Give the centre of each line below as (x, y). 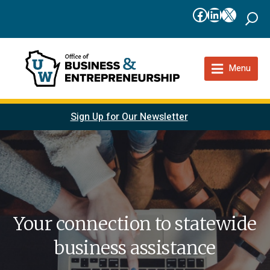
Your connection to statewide (135, 224)
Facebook (224, 14)
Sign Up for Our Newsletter (129, 117)
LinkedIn (235, 14)
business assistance (135, 248)
